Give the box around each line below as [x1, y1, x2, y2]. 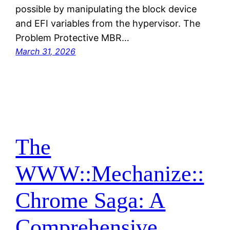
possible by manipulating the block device [15, 3, 197, 14]
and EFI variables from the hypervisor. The [15, 17, 201, 29]
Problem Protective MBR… [15, 32, 130, 43]
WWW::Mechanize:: [15, 161, 204, 187]
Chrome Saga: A [15, 188, 166, 214]
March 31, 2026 [15, 46, 76, 56]
